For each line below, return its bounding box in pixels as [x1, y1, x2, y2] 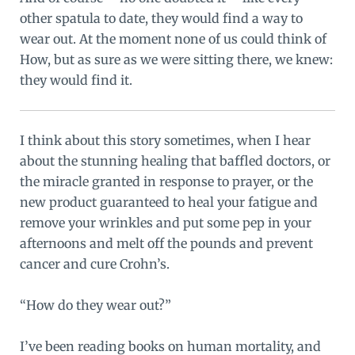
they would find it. [19, 71, 132, 88]
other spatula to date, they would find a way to [19, 10, 303, 26]
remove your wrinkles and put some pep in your [19, 215, 311, 231]
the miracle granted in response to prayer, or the [19, 174, 313, 190]
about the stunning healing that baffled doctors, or [19, 153, 330, 170]
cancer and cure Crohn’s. [19, 256, 170, 273]
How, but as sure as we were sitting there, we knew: [19, 51, 333, 67]
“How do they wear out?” [19, 296, 171, 313]
